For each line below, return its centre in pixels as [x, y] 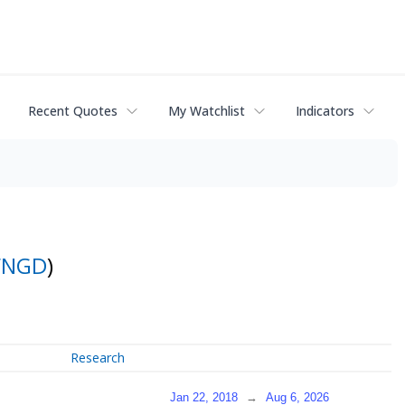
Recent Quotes [73, 111]
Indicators [325, 111]
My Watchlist [207, 111]
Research [98, 358]
